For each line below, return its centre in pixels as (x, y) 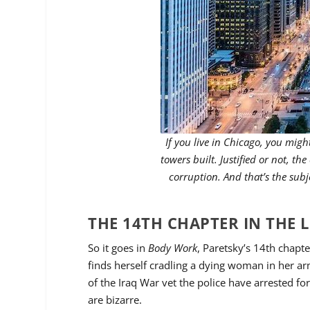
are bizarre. (115, 299)
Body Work (173, 247)
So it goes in (118, 247)
